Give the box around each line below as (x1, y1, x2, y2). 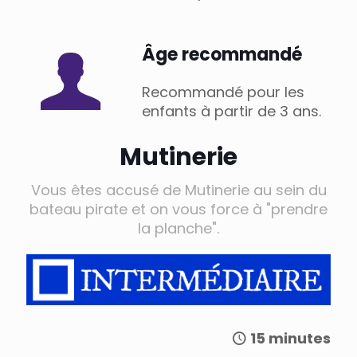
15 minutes (250, 328, 331, 349)
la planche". (138, 218, 219, 239)
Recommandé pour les (142, 82, 304, 103)
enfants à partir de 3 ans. (142, 101, 321, 122)
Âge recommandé (142, 42, 302, 68)
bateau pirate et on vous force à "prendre (29, 199, 328, 220)
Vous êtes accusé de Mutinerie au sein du (30, 180, 327, 201)
